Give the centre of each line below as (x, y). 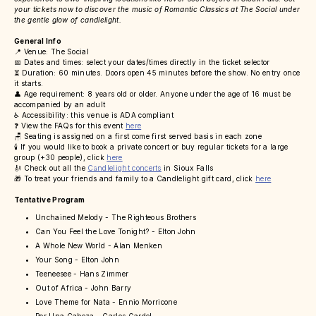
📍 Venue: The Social (52, 52)
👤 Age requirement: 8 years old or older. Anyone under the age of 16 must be (153, 94)
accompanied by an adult (60, 105)
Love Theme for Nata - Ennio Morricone (106, 302)
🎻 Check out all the (51, 168)
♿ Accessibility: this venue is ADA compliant (94, 115)
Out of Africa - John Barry (84, 288)
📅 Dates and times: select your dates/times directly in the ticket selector (142, 62)
